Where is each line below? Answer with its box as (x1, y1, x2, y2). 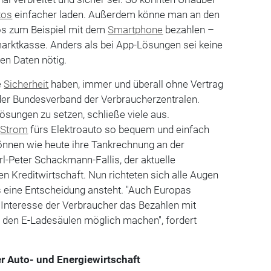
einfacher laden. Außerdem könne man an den (12, 8, 220, 21)
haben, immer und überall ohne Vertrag (48, 77, 224, 90)
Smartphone (108, 23, 163, 36)
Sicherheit (4, 77, 49, 90)
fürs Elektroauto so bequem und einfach (28, 123, 210, 135)
